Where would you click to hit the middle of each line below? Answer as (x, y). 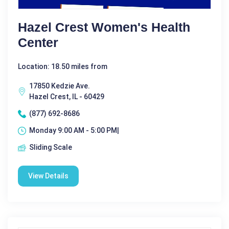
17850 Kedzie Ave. (60, 86)
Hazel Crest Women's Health (104, 27)
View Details (48, 176)
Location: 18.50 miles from (63, 67)
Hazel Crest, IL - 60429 (67, 97)
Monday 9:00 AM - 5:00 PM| (74, 131)
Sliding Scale (51, 147)
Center (38, 43)
